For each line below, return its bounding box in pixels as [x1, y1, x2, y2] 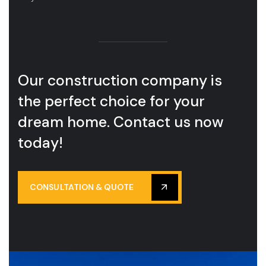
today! [18, 132, 63, 153]
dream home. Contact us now [18, 112, 224, 132]
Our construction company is [18, 70, 222, 90]
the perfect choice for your [18, 91, 205, 111]
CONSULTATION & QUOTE [30, 181, 134, 192]
